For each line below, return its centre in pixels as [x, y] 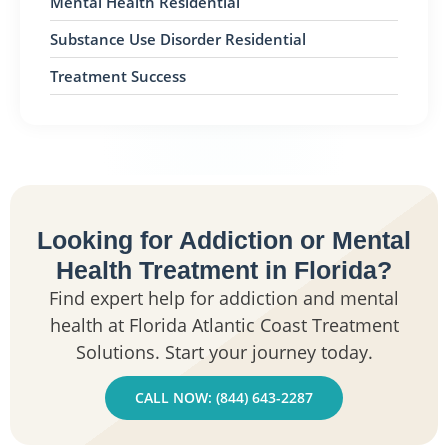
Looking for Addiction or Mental [224, 239]
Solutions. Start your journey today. [224, 351]
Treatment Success [118, 75]
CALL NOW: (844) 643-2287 [224, 397]
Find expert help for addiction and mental [224, 297]
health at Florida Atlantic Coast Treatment [224, 324]
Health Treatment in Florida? [224, 269]
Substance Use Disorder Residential [178, 38]
